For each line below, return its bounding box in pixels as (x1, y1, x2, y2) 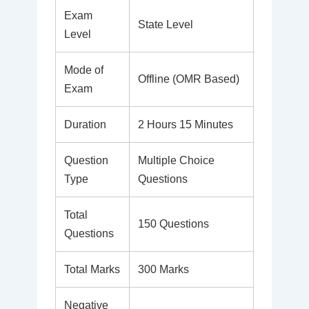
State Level (137, 18, 193, 30)
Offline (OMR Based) (137, 72, 239, 85)
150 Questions (137, 217, 209, 230)
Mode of (63, 63, 103, 76)
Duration (63, 118, 106, 130)
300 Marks (137, 263, 189, 275)
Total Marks (63, 263, 120, 275)
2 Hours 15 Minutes (137, 118, 233, 130)
